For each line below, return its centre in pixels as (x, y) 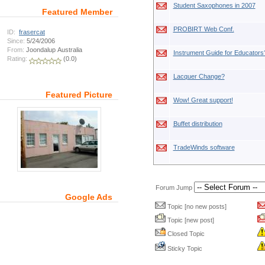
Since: (16, 41)
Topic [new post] (190, 220)
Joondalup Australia (53, 50)
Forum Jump (174, 188)
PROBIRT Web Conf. (203, 29)
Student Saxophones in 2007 (214, 5)
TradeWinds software (204, 147)
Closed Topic (185, 234)
